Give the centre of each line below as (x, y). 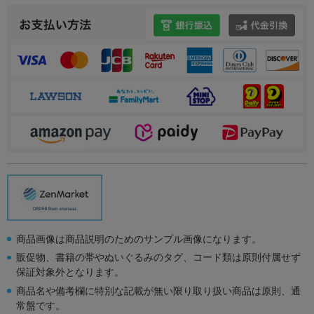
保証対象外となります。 (70, 272)
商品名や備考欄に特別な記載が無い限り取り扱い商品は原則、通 (158, 290)
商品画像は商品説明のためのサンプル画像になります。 (138, 238)
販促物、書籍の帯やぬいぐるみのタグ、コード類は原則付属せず (158, 257)
